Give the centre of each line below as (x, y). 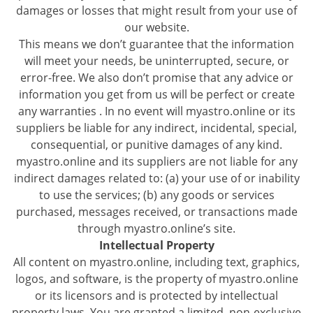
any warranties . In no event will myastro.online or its (156, 111)
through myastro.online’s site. (156, 228)
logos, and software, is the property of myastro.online (156, 279)
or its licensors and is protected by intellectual (156, 296)
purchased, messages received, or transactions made (156, 212)
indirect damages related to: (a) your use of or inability (156, 178)
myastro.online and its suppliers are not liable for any (156, 161)
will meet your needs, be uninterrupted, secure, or (156, 61)
